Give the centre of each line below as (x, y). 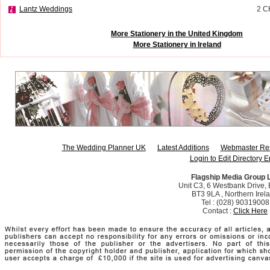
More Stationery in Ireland (177, 44)
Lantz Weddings (46, 9)
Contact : (218, 211)
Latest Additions (183, 147)
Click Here (250, 211)
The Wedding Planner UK (104, 147)
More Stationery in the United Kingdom (177, 33)
